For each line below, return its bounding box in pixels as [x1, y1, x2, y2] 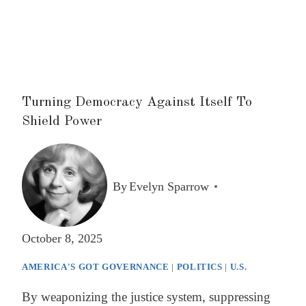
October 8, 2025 [22, 232, 102, 245]
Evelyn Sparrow [129, 179, 210, 193]
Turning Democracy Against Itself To [22, 96, 252, 109]
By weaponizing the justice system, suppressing [22, 290, 270, 304]
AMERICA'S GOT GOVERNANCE [22, 262, 169, 272]
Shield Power [22, 115, 102, 128]
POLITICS [176, 262, 223, 272]
